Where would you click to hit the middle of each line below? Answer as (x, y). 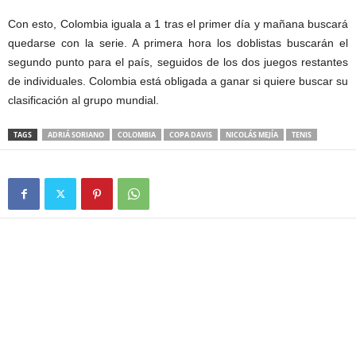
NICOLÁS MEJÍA (252, 134)
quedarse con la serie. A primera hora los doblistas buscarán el (178, 43)
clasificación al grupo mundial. (83, 100)
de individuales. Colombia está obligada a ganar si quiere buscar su (178, 81)
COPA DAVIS (191, 134)
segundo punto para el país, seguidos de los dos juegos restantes (178, 62)
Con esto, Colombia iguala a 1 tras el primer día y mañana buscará (178, 23)
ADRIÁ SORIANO (76, 134)
